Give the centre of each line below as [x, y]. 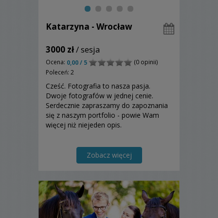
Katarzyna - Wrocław [89, 26]
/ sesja [87, 49]
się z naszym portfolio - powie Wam [102, 115]
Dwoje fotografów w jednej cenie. [100, 96]
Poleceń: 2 [60, 73]
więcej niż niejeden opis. [84, 125]
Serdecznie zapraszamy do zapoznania [107, 106]
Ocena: [56, 62]
